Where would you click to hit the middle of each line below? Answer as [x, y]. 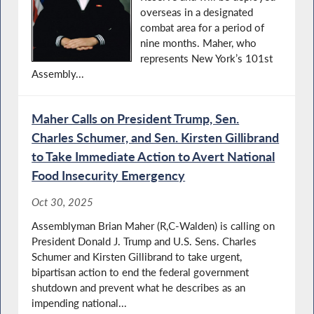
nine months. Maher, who [199, 43]
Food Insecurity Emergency [109, 176]
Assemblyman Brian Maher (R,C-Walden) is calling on [153, 226]
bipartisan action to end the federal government [141, 272]
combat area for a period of [203, 28]
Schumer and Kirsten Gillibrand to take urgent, [137, 257]
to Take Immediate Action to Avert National [153, 157]
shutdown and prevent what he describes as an [139, 288]
